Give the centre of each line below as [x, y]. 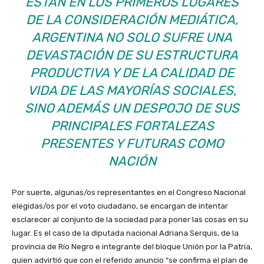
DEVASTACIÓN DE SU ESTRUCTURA [132, 55]
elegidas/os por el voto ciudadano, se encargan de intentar [120, 206]
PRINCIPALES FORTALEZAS [132, 126]
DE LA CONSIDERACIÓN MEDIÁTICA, [132, 19]
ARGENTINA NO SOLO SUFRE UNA [132, 37]
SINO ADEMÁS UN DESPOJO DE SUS [132, 108]
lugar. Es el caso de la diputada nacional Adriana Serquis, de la [125, 233]
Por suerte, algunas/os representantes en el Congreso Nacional [129, 192]
